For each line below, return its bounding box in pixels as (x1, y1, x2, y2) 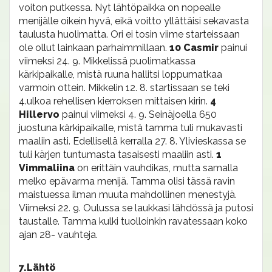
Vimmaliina (19, 162, 77, 174)
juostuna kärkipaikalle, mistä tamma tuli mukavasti (19, 122, 242, 134)
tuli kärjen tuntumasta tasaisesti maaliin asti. (19, 149, 216, 160)
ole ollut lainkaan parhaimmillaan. (19, 42, 169, 53)
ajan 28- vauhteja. (19, 229, 98, 240)
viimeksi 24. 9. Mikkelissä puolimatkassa (19, 55, 195, 67)
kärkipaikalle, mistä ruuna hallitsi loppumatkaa (19, 69, 222, 80)
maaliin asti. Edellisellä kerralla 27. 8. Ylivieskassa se (19, 135, 246, 147)
